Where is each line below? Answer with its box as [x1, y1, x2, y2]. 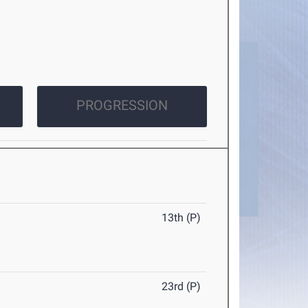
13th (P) [162, 211, 201, 225]
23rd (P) [162, 280, 201, 294]
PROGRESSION [76, 97, 168, 114]
